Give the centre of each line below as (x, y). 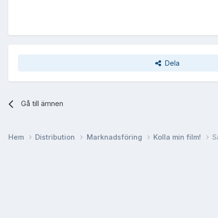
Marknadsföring (115, 137)
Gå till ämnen (42, 104)
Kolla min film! (178, 137)
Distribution (56, 137)
